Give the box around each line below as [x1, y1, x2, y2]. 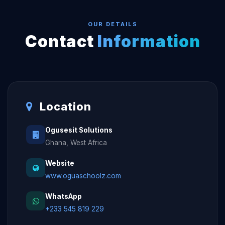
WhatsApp [45, 192, 82, 200]
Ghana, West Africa [45, 139, 107, 147]
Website [45, 159, 74, 167]
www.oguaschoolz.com [45, 172, 121, 180]
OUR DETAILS [87, 21, 138, 28]
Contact [25, 32, 97, 51]
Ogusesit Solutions [45, 126, 113, 134]
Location [37, 100, 91, 113]
